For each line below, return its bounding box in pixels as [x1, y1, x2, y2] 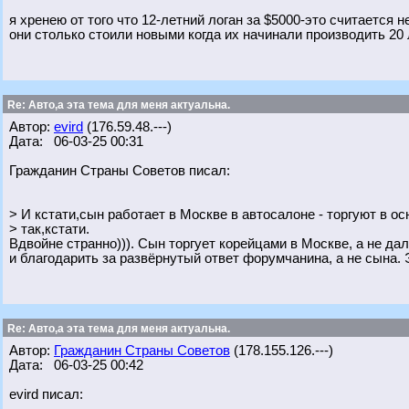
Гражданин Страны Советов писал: [9, 163, 230, 178]
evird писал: [9, 387, 83, 402]
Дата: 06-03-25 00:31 [9, 134, 143, 149]
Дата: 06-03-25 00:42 [9, 358, 143, 372]
